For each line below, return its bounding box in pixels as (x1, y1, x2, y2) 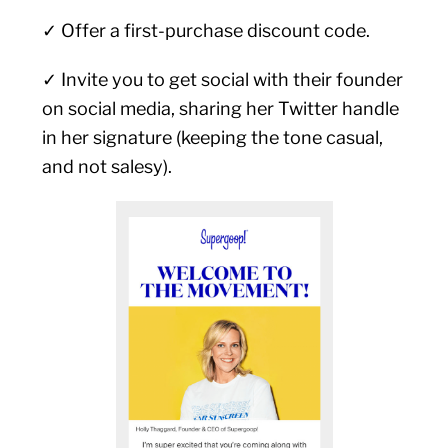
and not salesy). (42, 156, 177, 177)
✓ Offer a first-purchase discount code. (42, 20, 371, 41)
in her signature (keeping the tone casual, (42, 127, 384, 148)
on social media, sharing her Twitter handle (42, 98, 400, 119)
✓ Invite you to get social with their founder (42, 69, 404, 90)
